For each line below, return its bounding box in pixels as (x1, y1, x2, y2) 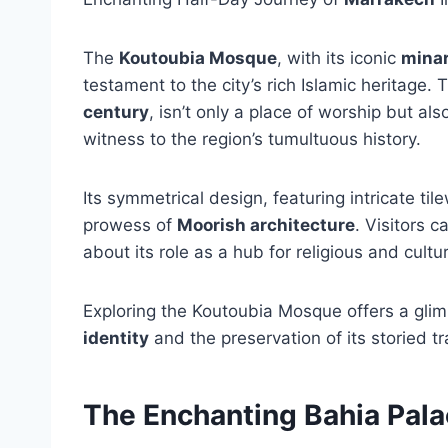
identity (83, 328, 149, 348)
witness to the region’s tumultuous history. (83, 129, 421, 149)
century (83, 102, 149, 122)
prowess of (83, 215, 177, 235)
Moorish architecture (177, 215, 355, 235)
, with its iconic (277, 48, 401, 68)
